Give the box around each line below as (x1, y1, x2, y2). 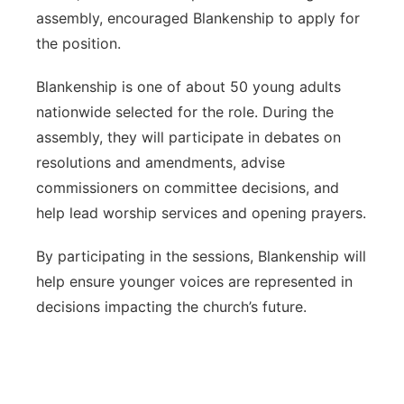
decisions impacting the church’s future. (36, 298, 307, 316)
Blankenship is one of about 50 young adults (36, 78, 341, 96)
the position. (36, 34, 121, 52)
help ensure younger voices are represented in (36, 272, 353, 290)
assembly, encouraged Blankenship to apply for (36, 9, 360, 27)
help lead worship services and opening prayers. (36, 204, 366, 222)
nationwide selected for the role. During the (36, 103, 334, 121)
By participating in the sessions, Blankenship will (36, 247, 366, 265)
